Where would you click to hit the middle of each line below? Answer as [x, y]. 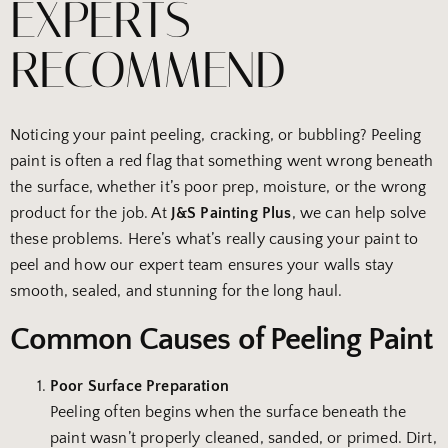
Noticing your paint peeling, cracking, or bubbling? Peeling [216, 135]
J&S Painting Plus [231, 213]
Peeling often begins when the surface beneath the [228, 412]
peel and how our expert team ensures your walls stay [202, 265]
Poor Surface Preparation [139, 386]
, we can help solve [359, 213]
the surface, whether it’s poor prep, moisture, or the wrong [218, 187]
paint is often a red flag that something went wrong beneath [222, 161]
